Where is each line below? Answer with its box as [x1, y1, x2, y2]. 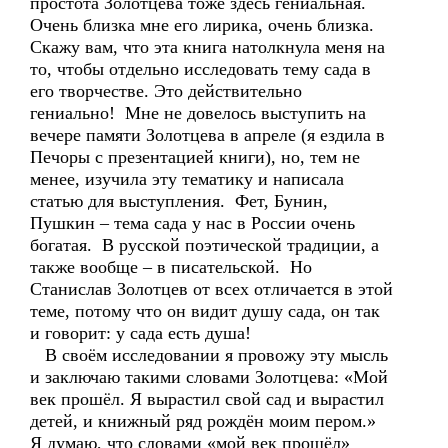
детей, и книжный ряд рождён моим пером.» [30, 411, 381, 431]
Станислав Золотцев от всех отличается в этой [30, 279, 393, 299]
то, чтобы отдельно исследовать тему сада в [30, 59, 371, 79]
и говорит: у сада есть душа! [30, 323, 256, 343]
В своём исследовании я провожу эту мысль [30, 345, 388, 365]
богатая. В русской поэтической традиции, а [30, 235, 379, 255]
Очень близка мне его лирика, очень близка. [30, 15, 379, 35]
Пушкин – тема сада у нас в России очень [30, 213, 355, 233]
